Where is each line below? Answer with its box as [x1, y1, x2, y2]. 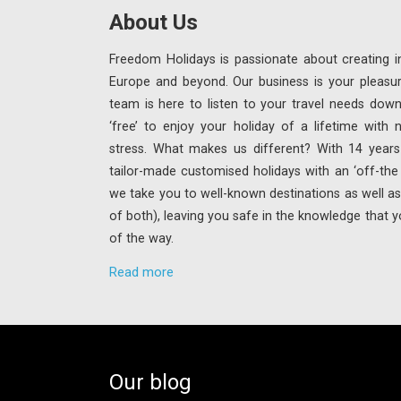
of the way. [109, 231, 174, 246]
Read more [109, 264, 174, 280]
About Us [109, 10, 198, 35]
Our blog [109, 370, 192, 395]
